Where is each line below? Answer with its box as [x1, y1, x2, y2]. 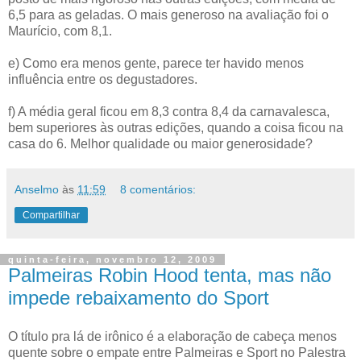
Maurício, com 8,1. [8, 24, 112, 39]
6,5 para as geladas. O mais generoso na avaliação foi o [8, 8, 329, 23]
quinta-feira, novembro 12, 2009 [8, 255, 217, 265]
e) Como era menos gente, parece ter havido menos [8, 56, 304, 71]
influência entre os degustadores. [8, 73, 197, 87]
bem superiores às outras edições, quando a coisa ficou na [8, 121, 343, 135]
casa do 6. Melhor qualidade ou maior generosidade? [8, 137, 313, 151]
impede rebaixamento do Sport [8, 287, 269, 309]
